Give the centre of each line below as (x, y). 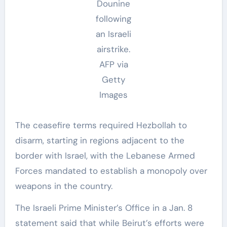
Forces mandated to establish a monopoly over (111, 171)
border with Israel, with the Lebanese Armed (105, 155)
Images (113, 94)
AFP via (113, 64)
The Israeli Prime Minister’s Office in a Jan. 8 (104, 207)
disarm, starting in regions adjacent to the (100, 140)
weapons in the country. (64, 186)
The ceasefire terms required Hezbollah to (101, 125)
